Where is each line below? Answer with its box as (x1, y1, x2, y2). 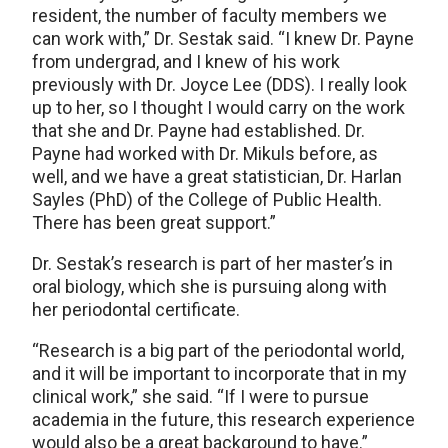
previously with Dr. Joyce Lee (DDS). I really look (32, 73, 407, 95)
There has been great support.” (32, 211, 276, 233)
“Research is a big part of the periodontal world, (32, 339, 404, 361)
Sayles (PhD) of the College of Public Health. (32, 188, 382, 210)
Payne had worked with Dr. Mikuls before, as (32, 142, 378, 164)
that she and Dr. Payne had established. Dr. (32, 119, 365, 141)
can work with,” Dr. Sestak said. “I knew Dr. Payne (32, 27, 414, 49)
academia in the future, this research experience (32, 408, 415, 430)
